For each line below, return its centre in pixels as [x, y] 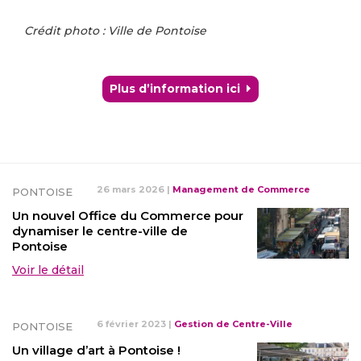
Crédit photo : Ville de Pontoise [115, 30]
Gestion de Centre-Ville [233, 324]
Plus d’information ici [175, 88]
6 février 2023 [131, 324]
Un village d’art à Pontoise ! [96, 350]
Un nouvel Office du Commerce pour [128, 215]
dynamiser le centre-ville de [100, 230]
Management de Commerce [241, 189]
